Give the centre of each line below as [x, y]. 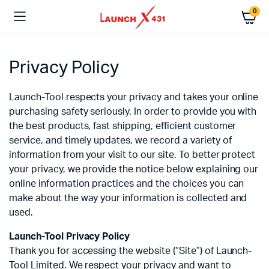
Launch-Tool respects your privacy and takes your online [134, 98]
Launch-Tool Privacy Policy [70, 237]
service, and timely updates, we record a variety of [120, 141]
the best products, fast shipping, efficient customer [123, 126]
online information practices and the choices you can [127, 184]
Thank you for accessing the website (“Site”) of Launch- [131, 251]
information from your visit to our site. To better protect [132, 155]
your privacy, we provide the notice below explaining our [134, 170]
